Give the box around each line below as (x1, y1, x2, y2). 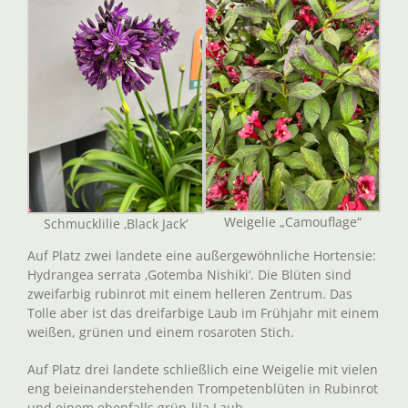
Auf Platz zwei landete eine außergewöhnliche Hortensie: (27, 247, 376, 265)
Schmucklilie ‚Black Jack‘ (44, 215, 188, 233)
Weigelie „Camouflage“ (223, 213, 362, 231)
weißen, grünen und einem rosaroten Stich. (27, 323, 294, 342)
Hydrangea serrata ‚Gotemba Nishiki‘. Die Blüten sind (27, 266, 352, 284)
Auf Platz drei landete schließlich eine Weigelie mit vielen (27, 361, 378, 379)
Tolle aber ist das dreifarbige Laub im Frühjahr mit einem (27, 304, 379, 322)
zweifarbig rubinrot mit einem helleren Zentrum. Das (27, 285, 352, 303)
